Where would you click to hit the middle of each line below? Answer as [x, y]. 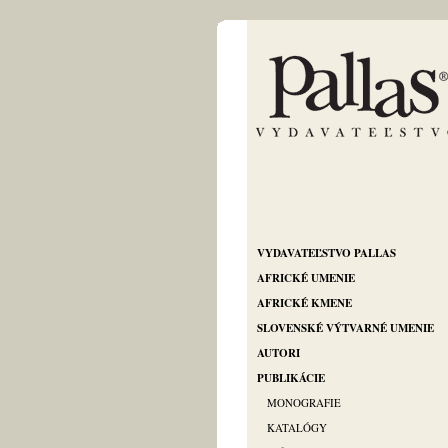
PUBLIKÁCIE [291, 378]
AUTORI [278, 353]
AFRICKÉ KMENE [304, 303]
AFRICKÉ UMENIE [306, 278]
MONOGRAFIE [304, 402]
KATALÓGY [297, 427]
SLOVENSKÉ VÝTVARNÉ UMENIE [345, 328]
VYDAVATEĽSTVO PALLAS [326, 253]
